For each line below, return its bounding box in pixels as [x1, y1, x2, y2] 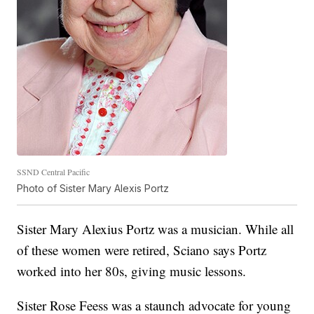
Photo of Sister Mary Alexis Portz [17, 182, 170, 195]
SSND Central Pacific [17, 166, 90, 178]
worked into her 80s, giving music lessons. [17, 262, 247, 280]
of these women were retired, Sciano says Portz [17, 241, 267, 259]
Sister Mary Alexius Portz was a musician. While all [17, 220, 294, 238]
